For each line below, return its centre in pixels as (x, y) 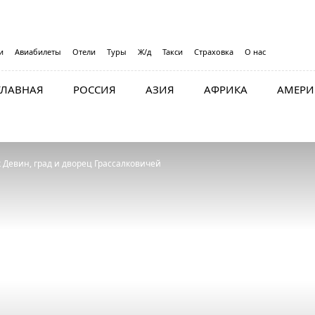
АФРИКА (226, 89)
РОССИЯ (95, 89)
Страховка (214, 52)
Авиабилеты (38, 52)
